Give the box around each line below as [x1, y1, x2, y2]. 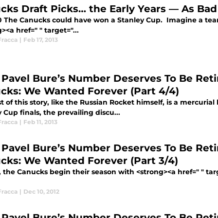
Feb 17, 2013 [23, 36, 58, 44]
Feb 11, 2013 [23, 118, 57, 126]
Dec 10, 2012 [23, 188, 59, 196]
